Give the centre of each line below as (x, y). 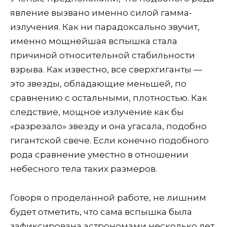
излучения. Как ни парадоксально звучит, (105, 27)
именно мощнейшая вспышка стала (94, 41)
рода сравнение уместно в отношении (99, 154)
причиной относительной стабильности (103, 55)
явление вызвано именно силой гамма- (101, 12)
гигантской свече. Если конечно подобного (109, 140)
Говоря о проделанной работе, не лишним (108, 197)
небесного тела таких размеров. (84, 168)
